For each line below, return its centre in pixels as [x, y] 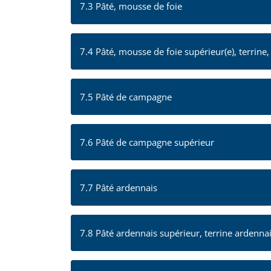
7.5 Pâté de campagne [126, 96]
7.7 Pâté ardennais [119, 187]
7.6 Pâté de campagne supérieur [147, 142]
